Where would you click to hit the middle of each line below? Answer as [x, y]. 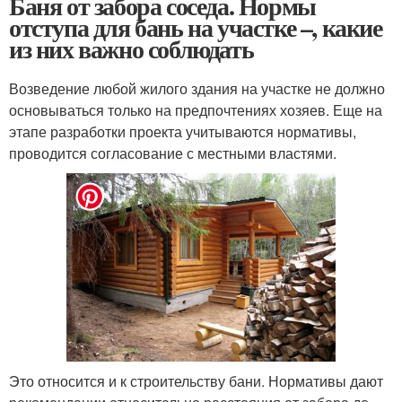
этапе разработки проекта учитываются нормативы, [183, 131]
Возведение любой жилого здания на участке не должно [197, 88]
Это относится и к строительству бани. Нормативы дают [196, 381]
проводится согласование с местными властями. [173, 153]
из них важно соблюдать [131, 48]
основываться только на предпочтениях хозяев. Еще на [196, 109]
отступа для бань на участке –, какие [196, 27]
